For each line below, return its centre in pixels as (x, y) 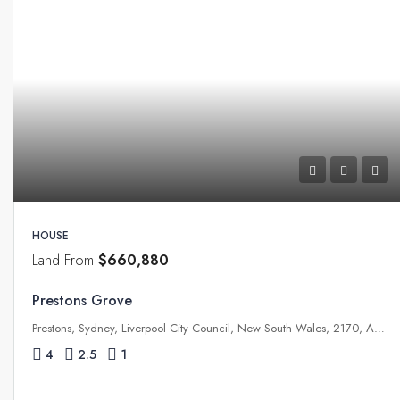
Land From (65, 261)
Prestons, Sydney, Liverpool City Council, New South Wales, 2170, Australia (379, 329)
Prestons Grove (82, 301)
